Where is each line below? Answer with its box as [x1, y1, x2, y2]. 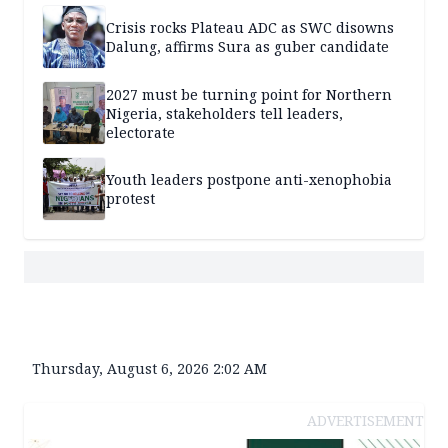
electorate [106, 122, 175, 142]
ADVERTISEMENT [307, 411, 424, 431]
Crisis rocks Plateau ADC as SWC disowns [106, 18, 394, 38]
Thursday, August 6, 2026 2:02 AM [32, 359, 267, 379]
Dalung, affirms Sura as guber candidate [106, 37, 389, 57]
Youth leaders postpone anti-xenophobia [106, 170, 392, 190]
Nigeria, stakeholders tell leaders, [106, 103, 343, 123]
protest [106, 189, 155, 209]
